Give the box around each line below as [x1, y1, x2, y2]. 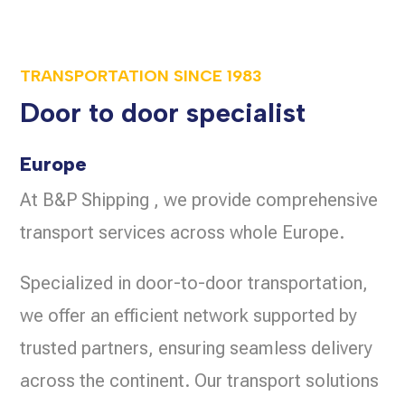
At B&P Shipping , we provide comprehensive [20, 189, 379, 212]
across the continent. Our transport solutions [20, 370, 380, 392]
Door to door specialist [20, 96, 306, 130]
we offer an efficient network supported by [20, 305, 358, 327]
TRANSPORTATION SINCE [20, 66, 223, 87]
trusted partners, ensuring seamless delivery [20, 337, 373, 360]
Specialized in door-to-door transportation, [20, 272, 369, 295]
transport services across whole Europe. [20, 221, 345, 244]
